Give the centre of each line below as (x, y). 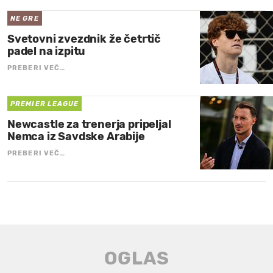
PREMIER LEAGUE (45, 104)
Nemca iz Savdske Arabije (76, 137)
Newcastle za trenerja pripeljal (89, 125)
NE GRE (25, 19)
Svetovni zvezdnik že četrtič (84, 39)
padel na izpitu (47, 51)
